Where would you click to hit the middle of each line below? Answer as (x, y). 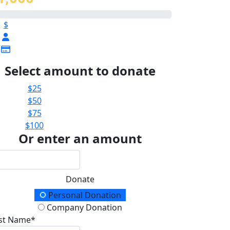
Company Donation (83, 207)
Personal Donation (83, 195)
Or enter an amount (80, 138)
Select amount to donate (80, 70)
